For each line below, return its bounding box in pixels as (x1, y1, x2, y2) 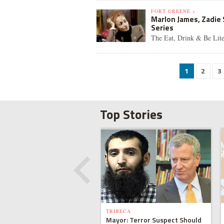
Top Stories (99, 105, 162, 124)
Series (151, 22, 173, 33)
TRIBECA (105, 207, 131, 214)
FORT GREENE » (151, 7, 195, 14)
